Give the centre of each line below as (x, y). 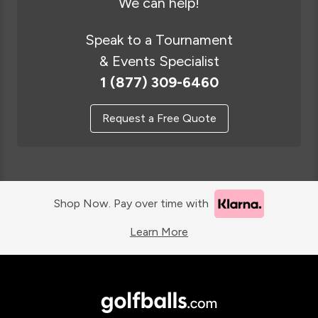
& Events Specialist (159, 61)
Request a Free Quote (159, 118)
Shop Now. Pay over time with (131, 204)
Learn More (159, 232)
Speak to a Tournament (159, 39)
